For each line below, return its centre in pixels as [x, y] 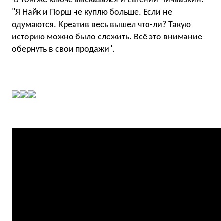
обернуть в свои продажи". [63, 50]
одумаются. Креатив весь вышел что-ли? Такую [101, 25]
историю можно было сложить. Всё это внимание [107, 37]
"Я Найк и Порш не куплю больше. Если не [92, 13]
